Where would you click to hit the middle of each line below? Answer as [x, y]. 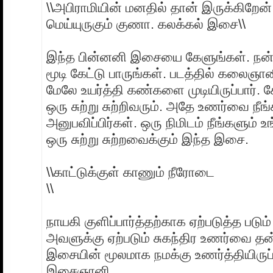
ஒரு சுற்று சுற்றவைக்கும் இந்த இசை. [147, 139]
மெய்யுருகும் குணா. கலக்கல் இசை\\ [146, 24]
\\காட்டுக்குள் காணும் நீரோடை [130, 172]
